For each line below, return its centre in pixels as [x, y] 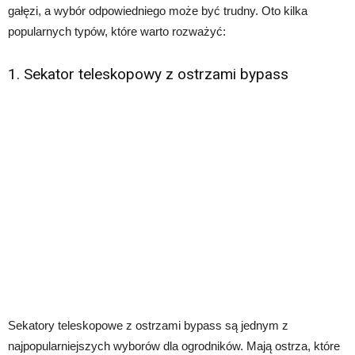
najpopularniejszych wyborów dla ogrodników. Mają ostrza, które [174, 345]
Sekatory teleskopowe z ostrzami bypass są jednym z [148, 325]
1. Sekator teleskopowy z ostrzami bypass [148, 74]
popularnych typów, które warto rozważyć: [117, 31]
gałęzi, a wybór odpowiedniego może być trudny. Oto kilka [158, 10]
